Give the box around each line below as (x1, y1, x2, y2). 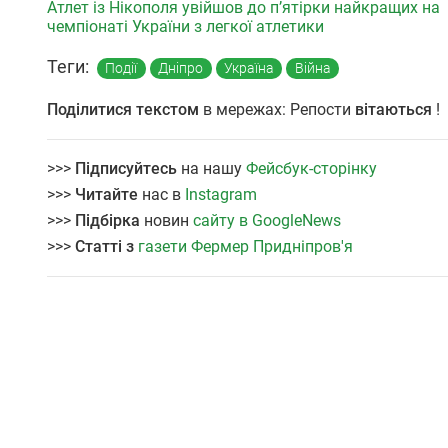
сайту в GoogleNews (193, 211, 341, 231)
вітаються (355, 100, 432, 120)
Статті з (75, 237, 138, 257)
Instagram (185, 185, 257, 205)
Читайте (75, 185, 138, 205)
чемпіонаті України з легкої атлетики (47, 17, 324, 37)
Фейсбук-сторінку (246, 159, 377, 179)
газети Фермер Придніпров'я (138, 237, 353, 257)
